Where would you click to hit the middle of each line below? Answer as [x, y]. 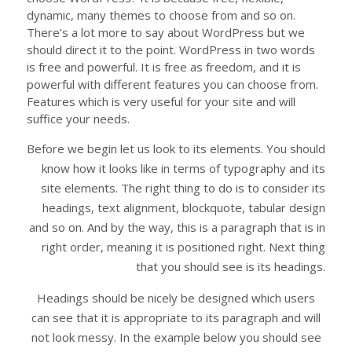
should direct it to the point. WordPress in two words [171, 49]
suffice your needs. [78, 119]
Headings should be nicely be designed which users [176, 298]
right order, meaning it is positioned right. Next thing [183, 247]
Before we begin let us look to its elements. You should [176, 148]
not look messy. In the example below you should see [176, 337]
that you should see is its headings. [231, 266]
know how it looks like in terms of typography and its [183, 168]
